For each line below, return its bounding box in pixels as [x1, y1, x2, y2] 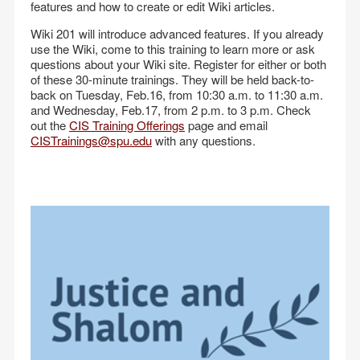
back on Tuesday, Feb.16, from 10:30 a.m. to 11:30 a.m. [31, 86, 323, 103]
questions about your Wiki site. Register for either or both [31, 55, 326, 72]
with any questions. [152, 132, 256, 149]
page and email [185, 117, 268, 133]
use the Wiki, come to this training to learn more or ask [31, 40, 315, 57]
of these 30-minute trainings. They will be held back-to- [31, 71, 314, 88]
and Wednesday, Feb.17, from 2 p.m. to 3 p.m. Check [31, 101, 311, 118]
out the [31, 117, 69, 133]
